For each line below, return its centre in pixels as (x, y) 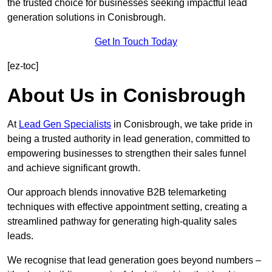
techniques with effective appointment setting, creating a (127, 207)
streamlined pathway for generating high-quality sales (122, 222)
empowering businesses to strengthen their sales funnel (127, 154)
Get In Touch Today (136, 42)
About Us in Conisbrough (127, 96)
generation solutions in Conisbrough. (87, 18)
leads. (20, 236)
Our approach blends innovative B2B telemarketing (117, 192)
